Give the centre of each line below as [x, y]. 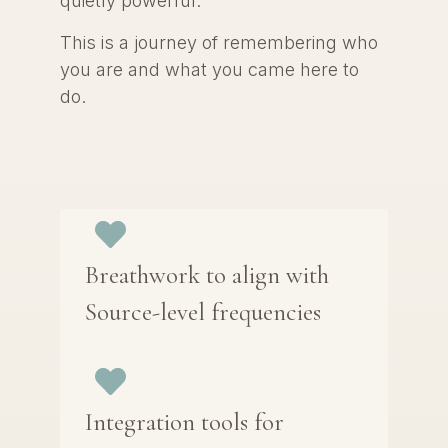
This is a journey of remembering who [219, 42]
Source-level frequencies [203, 312]
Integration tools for [184, 422]
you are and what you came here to [209, 69]
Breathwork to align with [207, 275]
